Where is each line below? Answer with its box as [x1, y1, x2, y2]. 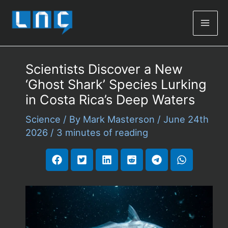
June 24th [163, 113, 209, 125]
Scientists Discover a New [25, 61, 183, 77]
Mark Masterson [82, 113, 157, 125]
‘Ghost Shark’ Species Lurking [25, 76, 207, 93]
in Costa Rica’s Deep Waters [25, 92, 195, 108]
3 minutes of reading [56, 127, 148, 138]
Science [25, 113, 61, 125]
